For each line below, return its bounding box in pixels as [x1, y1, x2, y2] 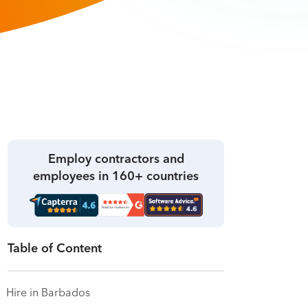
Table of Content [8, 238, 102, 260]
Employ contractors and [47, 148, 184, 170]
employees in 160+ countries [33, 166, 199, 187]
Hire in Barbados [6, 283, 90, 303]
